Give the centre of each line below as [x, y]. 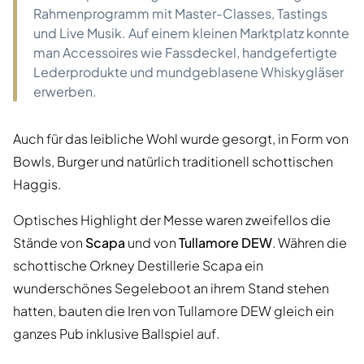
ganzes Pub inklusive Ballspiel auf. [116, 333]
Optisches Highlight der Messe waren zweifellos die [172, 219]
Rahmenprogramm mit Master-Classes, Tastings [180, 13]
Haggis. [37, 184]
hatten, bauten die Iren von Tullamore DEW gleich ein [173, 310]
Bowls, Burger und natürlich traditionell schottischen [173, 161]
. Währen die [310, 242]
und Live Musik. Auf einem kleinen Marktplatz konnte [191, 32]
